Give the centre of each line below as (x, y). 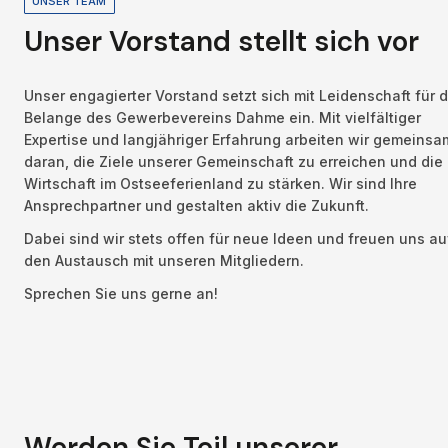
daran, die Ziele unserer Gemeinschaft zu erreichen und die (233, 161)
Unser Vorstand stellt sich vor (221, 42)
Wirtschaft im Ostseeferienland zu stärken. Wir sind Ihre (220, 183)
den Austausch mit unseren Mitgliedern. (166, 260)
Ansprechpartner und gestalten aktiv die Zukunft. (196, 205)
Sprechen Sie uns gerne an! (121, 294)
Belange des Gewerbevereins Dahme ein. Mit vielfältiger (222, 117)
